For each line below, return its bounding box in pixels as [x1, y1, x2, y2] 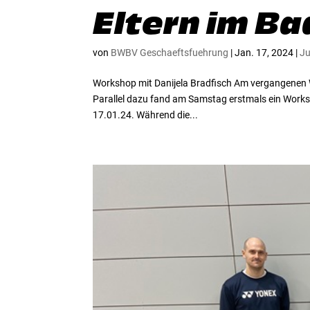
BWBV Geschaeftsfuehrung [111, 46, 229, 58]
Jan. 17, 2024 [235, 46, 294, 58]
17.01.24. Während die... [93, 109, 199, 120]
